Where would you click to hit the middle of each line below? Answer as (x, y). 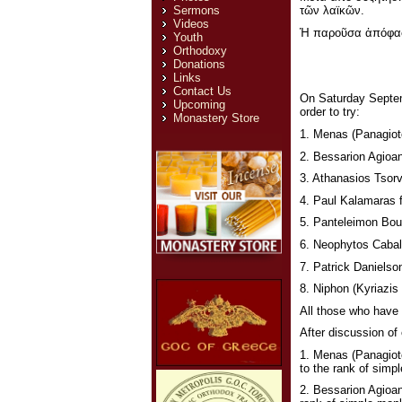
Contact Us (202, 91)
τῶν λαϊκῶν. (332, 10)
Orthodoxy (200, 51)
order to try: (329, 112)
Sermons (196, 10)
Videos (191, 24)
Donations (199, 64)
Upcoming (199, 105)
